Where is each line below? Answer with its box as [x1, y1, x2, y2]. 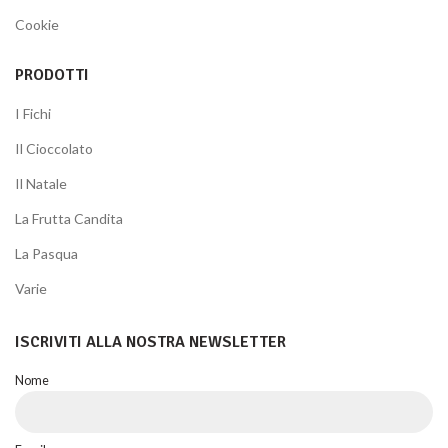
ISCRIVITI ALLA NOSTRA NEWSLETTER [15, 332, 286, 352]
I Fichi [15, 105, 51, 122]
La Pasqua [15, 245, 78, 262]
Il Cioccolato [15, 140, 93, 157]
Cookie [15, 16, 59, 33]
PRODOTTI [15, 65, 89, 85]
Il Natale [15, 175, 67, 192]
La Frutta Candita [15, 210, 123, 227]
